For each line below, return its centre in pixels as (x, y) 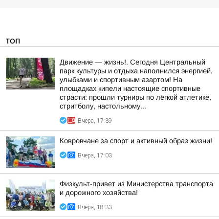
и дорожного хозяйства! (99, 193)
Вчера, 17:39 (95, 121)
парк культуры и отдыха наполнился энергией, (136, 71)
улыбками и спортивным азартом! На (121, 80)
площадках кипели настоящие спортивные (130, 88)
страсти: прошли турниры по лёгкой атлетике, (135, 97)
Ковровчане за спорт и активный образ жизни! (136, 141)
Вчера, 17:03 (95, 155)
